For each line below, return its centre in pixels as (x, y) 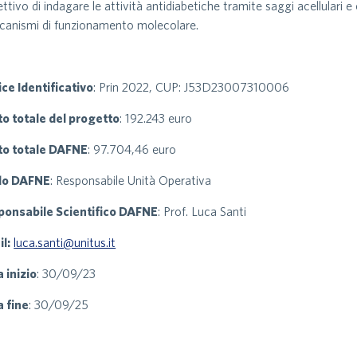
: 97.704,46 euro (132, 149)
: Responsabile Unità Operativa (131, 180)
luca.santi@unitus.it (65, 242)
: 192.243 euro (156, 118)
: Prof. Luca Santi (202, 211)
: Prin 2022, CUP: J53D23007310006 (192, 86)
